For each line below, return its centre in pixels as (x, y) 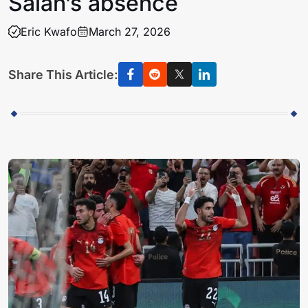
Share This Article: (63, 74)
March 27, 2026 (130, 31)
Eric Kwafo (48, 31)
